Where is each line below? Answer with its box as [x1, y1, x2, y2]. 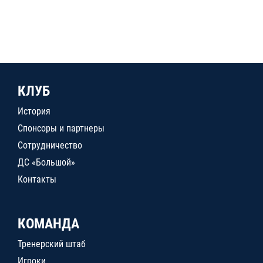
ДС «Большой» [18, 157, 75, 168]
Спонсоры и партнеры [18, 123, 104, 134]
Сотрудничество [18, 140, 82, 151]
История [18, 106, 50, 117]
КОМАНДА [18, 215, 79, 232]
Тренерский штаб [18, 238, 86, 249]
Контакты [18, 174, 56, 185]
